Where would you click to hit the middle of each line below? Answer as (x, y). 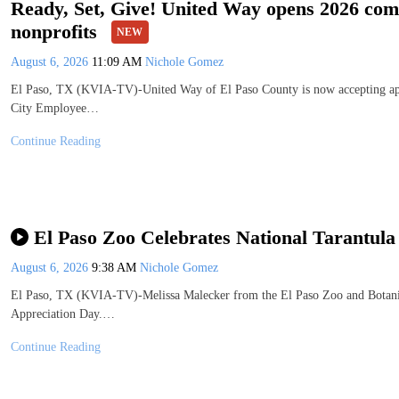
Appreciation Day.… (63, 313)
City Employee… (55, 109)
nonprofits (57, 32)
